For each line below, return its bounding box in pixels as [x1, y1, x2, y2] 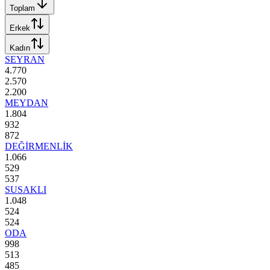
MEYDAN [5, 97, 48, 108]
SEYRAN [5, 54, 45, 64]
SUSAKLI [5, 184, 46, 195]
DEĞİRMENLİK [5, 140, 73, 151]
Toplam [10, 3, 35, 13]
